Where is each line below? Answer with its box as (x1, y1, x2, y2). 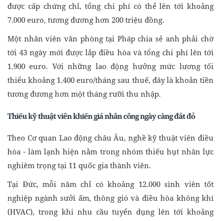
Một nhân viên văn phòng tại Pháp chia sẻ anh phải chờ (7, 34, 214, 44)
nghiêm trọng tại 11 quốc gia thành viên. (7, 160, 151, 171)
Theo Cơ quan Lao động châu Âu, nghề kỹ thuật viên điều (7, 133, 214, 143)
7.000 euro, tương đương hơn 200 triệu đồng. (7, 15, 164, 25)
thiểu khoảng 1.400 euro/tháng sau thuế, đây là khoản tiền (7, 75, 214, 85)
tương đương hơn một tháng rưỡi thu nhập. (7, 89, 161, 99)
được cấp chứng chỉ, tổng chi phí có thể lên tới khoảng (7, 1, 214, 11)
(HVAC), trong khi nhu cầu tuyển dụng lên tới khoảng (7, 207, 214, 217)
